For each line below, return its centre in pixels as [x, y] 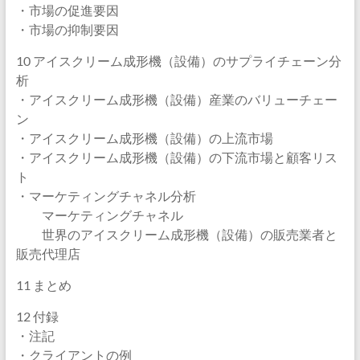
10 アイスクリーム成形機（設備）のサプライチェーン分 [178, 61]
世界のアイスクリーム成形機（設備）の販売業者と [176, 234]
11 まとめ [43, 285]
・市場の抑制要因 [67, 29]
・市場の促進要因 [67, 10]
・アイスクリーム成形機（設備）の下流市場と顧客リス [176, 157]
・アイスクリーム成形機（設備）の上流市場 [144, 138]
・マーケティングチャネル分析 [106, 196]
